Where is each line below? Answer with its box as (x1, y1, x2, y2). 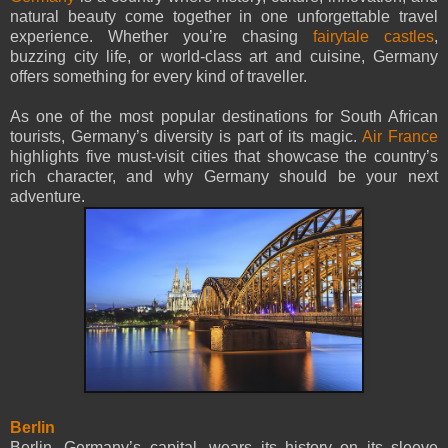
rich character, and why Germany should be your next (10, 168, 438, 186)
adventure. (10, 188, 85, 206)
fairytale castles (313, 28, 434, 46)
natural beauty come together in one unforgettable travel (10, 8, 438, 26)
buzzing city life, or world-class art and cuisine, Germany (10, 48, 438, 66)
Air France (362, 128, 439, 146)
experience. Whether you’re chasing (10, 28, 313, 46)
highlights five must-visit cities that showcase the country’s (10, 148, 438, 166)
